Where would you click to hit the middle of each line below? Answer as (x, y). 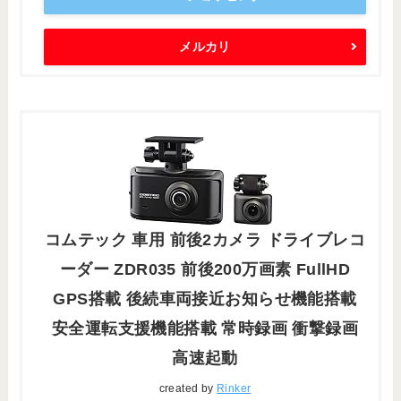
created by (188, 389)
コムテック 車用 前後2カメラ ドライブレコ (205, 240)
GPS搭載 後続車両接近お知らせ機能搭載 (205, 299)
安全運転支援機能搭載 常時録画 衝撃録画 (205, 329)
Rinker (234, 389)
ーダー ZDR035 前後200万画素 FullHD (205, 270)
